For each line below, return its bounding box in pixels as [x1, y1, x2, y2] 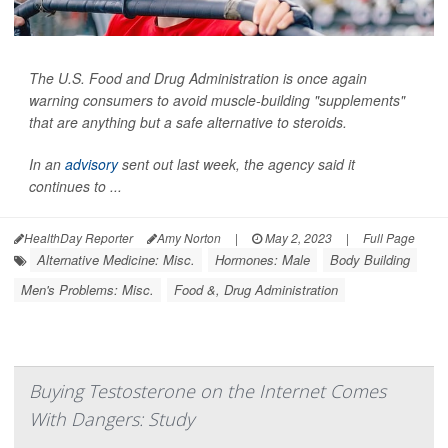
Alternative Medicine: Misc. [37, 250, 195, 269]
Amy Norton [157, 229, 221, 246]
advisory [65, 154, 118, 174]
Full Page [363, 229, 415, 246]
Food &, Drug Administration [174, 280, 338, 299]
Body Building [330, 250, 410, 269]
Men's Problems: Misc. [21, 280, 154, 299]
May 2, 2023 [262, 229, 332, 246]
